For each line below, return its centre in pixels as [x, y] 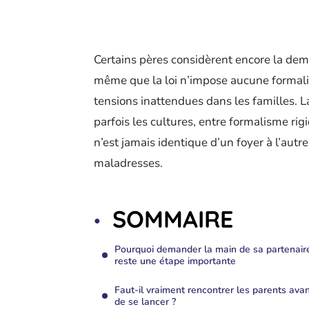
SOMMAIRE [173, 219]
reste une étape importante [175, 261]
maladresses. [128, 163]
